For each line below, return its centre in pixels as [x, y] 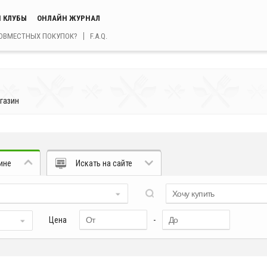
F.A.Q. [99, 36]
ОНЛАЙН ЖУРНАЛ [69, 18]
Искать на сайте [104, 163]
